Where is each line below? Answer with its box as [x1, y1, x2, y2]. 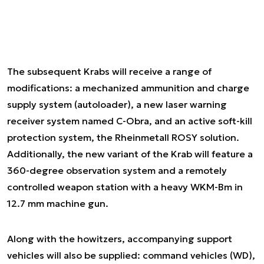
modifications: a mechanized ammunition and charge [7, 82, 249, 94]
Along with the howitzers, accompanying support [7, 233, 232, 245]
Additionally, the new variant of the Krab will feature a [7, 148, 253, 160]
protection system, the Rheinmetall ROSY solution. [7, 131, 239, 143]
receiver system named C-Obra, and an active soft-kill [7, 115, 252, 127]
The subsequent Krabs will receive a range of [7, 65, 212, 77]
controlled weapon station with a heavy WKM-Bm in [7, 181, 243, 193]
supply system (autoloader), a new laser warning [7, 98, 227, 110]
